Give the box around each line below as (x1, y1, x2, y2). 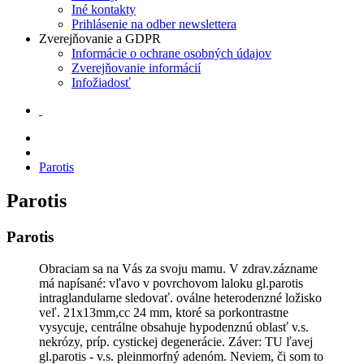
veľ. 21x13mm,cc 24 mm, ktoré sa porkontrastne (39, 305, 288, 320)
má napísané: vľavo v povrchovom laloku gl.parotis (39, 276, 303, 291)
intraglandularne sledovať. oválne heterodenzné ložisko (39, 291, 322, 305)
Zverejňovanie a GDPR (39, 31, 161, 45)
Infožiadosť (71, 75, 131, 89)
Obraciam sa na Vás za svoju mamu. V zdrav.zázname (39, 262, 318, 276)
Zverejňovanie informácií (71, 60, 201, 75)
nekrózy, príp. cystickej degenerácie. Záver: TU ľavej (39, 335, 313, 349)
